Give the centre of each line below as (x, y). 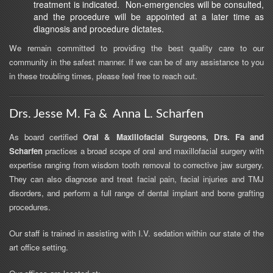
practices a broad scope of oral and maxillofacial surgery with (153, 151)
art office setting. (39, 247)
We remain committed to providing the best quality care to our (136, 48)
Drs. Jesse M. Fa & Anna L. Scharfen (106, 114)
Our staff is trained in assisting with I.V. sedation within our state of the (136, 233)
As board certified (46, 137)
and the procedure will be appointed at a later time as (149, 16)
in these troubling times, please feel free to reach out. (103, 76)
